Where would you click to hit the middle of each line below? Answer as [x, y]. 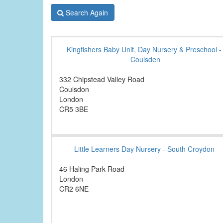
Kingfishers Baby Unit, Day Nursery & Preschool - [144, 50]
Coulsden [145, 59]
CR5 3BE [74, 109]
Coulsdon [74, 89]
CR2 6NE [74, 189]
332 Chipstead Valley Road [102, 79]
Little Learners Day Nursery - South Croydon [144, 149]
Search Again [87, 13]
